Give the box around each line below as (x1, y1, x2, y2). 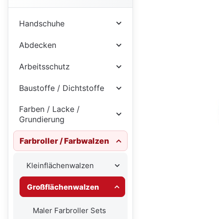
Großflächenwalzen (26, 182, 99, 192)
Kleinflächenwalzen (26, 160, 94, 170)
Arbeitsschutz (19, 62, 70, 72)
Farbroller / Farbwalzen (19, 135, 109, 146)
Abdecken (19, 40, 56, 50)
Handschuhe (19, 18, 65, 28)
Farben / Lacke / (19, 104, 80, 114)
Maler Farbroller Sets (32, 205, 106, 215)
